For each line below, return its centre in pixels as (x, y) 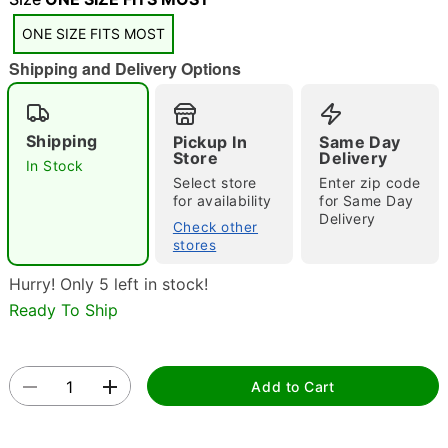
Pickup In (210, 142)
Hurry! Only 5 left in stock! (108, 284)
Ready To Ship (63, 309)
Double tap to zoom (224, 173)
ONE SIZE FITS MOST (93, 33)
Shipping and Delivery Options (124, 68)
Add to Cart (293, 386)
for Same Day (366, 200)
